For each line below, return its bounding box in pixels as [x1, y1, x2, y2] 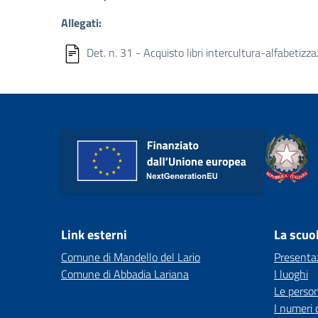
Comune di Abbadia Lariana [61, 265, 189, 283]
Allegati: [61, 14, 102, 31]
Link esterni [61, 225, 127, 244]
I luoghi [274, 265, 308, 283]
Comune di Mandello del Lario [61, 248, 200, 265]
